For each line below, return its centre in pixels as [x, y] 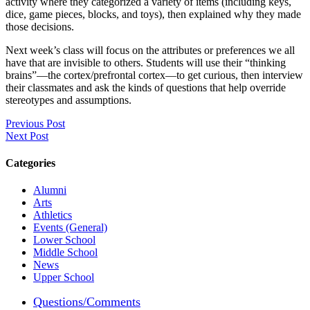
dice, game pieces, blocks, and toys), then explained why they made [153, 14]
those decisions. [40, 26]
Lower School [64, 240]
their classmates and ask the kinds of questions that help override [146, 87]
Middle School [65, 253]
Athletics [53, 215]
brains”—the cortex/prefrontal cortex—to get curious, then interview [154, 75]
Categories [30, 163]
